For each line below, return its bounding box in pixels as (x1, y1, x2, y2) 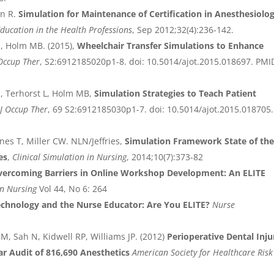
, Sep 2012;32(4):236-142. (132, 24, 234, 36)
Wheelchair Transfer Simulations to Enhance (77, 40, 264, 52)
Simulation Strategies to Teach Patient (94, 87, 257, 100)
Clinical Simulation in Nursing (12, 151, 127, 163)
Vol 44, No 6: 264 (39, 183, 108, 195)
